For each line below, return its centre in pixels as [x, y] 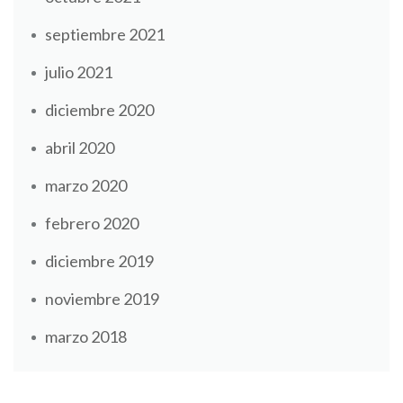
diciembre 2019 [99, 260]
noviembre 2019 [102, 298]
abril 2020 [80, 147]
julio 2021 [79, 72]
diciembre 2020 [99, 109]
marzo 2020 [86, 185]
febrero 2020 [92, 223]
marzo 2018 [86, 336]
